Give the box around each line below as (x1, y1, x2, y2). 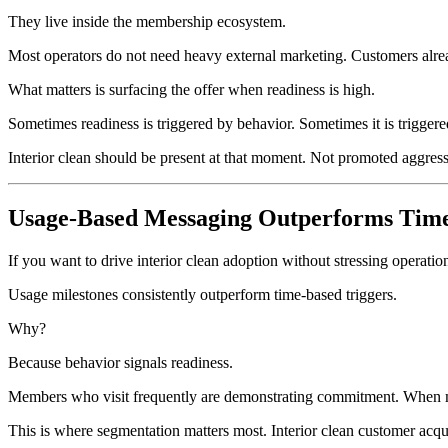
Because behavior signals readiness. (8, 353, 233, 371)
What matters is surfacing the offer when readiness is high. (8, 80, 375, 98)
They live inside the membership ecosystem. (8, 12, 286, 30)
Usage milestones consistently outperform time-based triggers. (8, 285, 397, 303)
